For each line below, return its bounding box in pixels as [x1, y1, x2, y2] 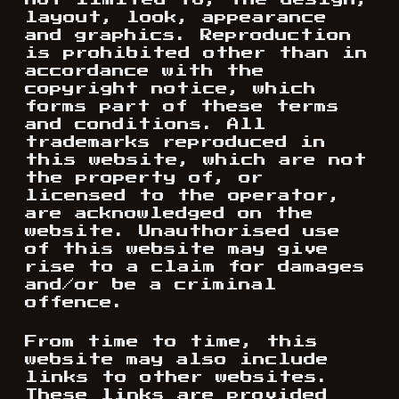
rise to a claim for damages [25, 261, 365, 273]
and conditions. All [25, 118, 266, 131]
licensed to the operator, [25, 190, 341, 202]
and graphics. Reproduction [25, 29, 352, 42]
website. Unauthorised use [25, 225, 340, 238]
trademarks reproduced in [25, 136, 326, 149]
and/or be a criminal [25, 279, 277, 291]
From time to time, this [25, 336, 318, 348]
